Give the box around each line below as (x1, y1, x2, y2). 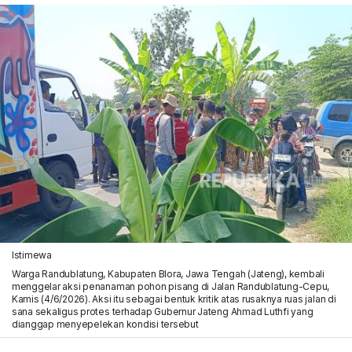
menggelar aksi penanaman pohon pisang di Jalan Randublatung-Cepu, (11, 280, 330, 292)
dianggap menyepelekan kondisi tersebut (11, 317, 199, 330)
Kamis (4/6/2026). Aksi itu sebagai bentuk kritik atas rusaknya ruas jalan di (11, 292, 336, 305)
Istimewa (11, 248, 52, 261)
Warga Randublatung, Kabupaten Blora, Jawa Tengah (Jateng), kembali (11, 267, 324, 280)
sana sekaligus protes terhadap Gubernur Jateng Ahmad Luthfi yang (11, 305, 313, 317)
